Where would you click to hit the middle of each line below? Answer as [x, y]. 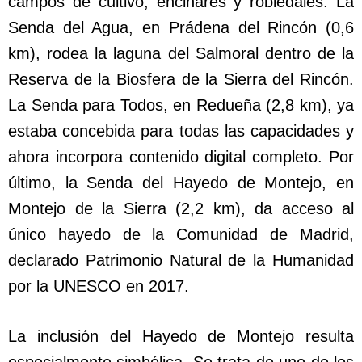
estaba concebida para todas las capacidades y [181, 131]
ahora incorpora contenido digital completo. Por [181, 157]
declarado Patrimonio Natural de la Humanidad [181, 261]
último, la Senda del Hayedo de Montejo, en [181, 183]
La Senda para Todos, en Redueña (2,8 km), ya [181, 105]
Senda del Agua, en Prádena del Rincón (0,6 [181, 28]
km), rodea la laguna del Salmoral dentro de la [181, 54]
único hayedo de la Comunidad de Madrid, [181, 235]
